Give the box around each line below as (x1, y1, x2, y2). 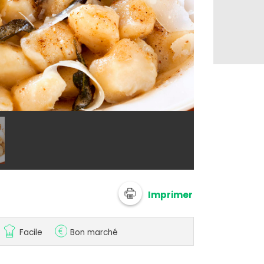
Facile (19, 227, 42, 239)
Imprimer (148, 188, 193, 201)
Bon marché (70, 227, 118, 239)
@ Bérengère (203, 93, 260, 106)
